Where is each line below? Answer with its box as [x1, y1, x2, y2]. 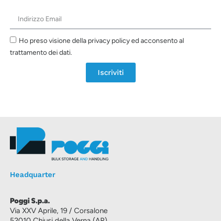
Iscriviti [97, 68, 124, 77]
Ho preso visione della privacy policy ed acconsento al [19, 36, 184, 45]
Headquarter [10, 170, 55, 180]
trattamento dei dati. [10, 48, 72, 57]
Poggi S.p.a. [10, 196, 50, 206]
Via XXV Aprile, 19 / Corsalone [10, 206, 108, 216]
